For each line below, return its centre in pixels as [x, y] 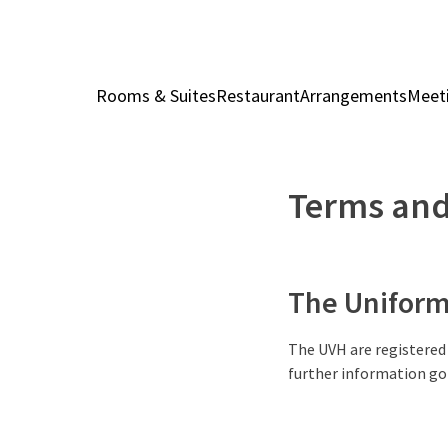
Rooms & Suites [156, 95]
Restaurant [258, 95]
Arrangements [353, 95]
